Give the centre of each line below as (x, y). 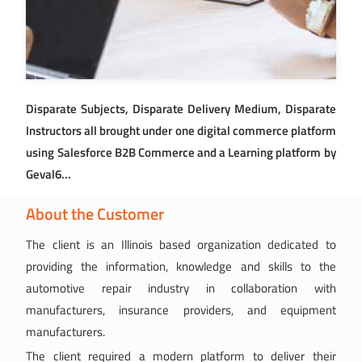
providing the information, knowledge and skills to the (181, 266)
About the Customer (95, 214)
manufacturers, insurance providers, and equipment (181, 310)
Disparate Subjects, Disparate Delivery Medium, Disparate (181, 109)
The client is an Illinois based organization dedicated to (181, 244)
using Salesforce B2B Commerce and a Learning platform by (181, 152)
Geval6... (49, 174)
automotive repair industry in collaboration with (181, 288)
